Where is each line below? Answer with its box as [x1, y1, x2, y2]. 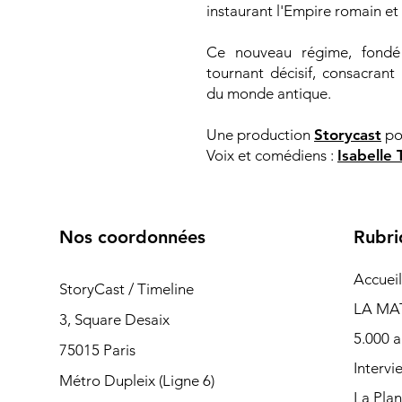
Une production [206, 126, 314, 144]
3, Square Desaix [58, 310, 173, 328]
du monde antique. [206, 84, 331, 102]
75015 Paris [58, 341, 135, 359]
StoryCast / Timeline [58, 280, 194, 298]
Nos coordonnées [58, 226, 205, 248]
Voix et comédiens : [206, 146, 337, 164]
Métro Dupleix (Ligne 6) [58, 371, 214, 389]
